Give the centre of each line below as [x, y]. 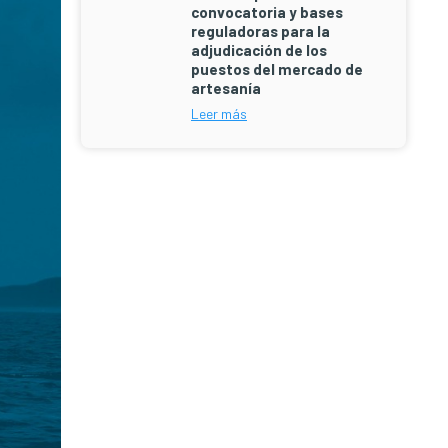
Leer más [219, 113]
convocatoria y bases [267, 12]
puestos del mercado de [277, 69]
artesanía [226, 88]
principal [122, 282]
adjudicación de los [259, 50]
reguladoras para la [260, 31]
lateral [106, 244]
